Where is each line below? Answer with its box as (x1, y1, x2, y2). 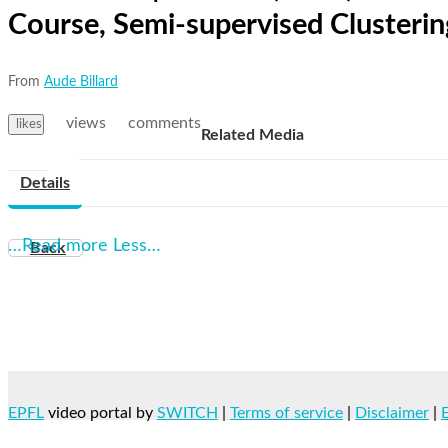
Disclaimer (355, 404, 429, 421)
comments (128, 114, 201, 131)
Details (20, 174, 70, 191)
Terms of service (230, 404, 343, 421)
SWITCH (157, 404, 218, 421)
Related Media (201, 126, 304, 143)
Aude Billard (44, 74, 118, 89)
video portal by (44, 404, 157, 421)
